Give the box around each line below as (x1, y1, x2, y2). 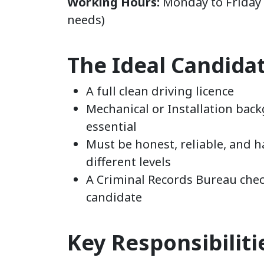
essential (86, 118, 137, 134)
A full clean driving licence (86, 83, 234, 99)
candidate (86, 189, 142, 205)
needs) (67, 12, 105, 28)
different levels (86, 154, 171, 170)
